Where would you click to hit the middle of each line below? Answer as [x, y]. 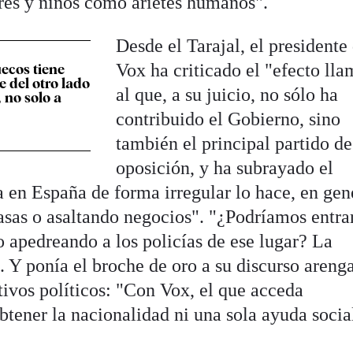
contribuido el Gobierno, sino [229, 119]
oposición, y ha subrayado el [225, 168]
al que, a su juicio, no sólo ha [227, 95]
